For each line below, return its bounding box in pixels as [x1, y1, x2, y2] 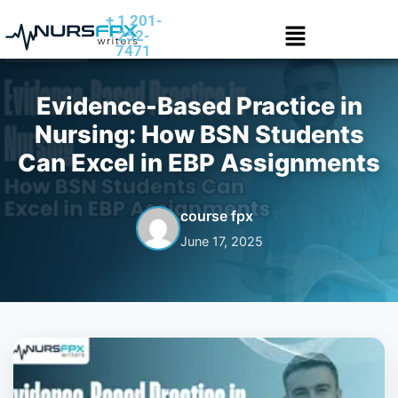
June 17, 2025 [179, 234, 263, 249]
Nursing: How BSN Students [34, 120, 364, 149]
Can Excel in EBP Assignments [18, 148, 380, 178]
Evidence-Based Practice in [36, 92, 362, 121]
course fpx [179, 207, 253, 225]
